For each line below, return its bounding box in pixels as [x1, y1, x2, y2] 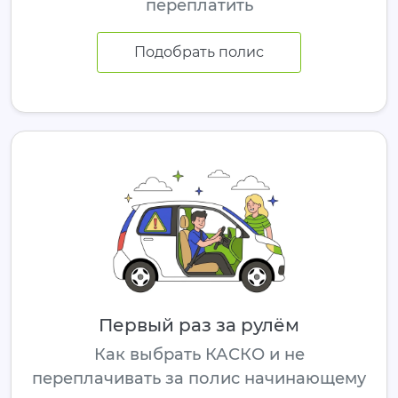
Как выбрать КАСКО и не [93, 344, 305, 364]
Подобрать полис [134, 44, 264, 61]
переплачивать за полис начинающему [32, 368, 366, 388]
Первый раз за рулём [99, 314, 299, 336]
